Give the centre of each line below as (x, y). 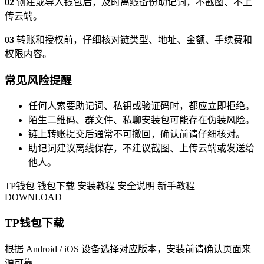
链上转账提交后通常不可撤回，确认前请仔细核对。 (137, 134)
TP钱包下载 (34, 223)
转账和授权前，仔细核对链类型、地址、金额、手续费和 (133, 39)
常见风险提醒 (38, 80)
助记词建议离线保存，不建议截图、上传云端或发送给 (141, 148)
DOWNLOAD (33, 197)
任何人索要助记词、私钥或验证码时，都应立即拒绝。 (141, 106)
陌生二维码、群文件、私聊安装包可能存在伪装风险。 (141, 120)
